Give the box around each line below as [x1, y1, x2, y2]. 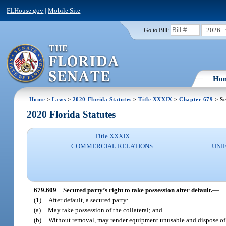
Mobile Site [48, 6, 81, 14]
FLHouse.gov [7, 6, 44, 14]
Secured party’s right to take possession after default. [63, 186, 212, 194]
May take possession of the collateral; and [48, 206, 163, 214]
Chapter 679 [179, 96, 213, 102]
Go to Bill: [143, 27, 169, 33]
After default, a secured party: [48, 196, 129, 204]
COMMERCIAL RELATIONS [71, 142, 153, 150]
